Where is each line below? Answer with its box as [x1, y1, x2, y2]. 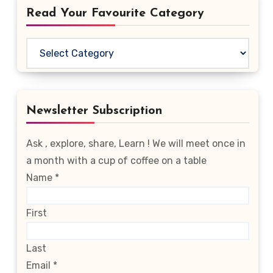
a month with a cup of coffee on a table [26, 155, 207, 166]
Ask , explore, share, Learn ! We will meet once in [26, 138, 246, 149]
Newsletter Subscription [26, 105, 162, 117]
